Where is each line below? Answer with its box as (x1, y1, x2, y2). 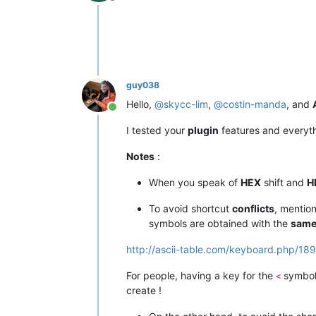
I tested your (126, 123, 188, 136)
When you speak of (149, 176, 241, 188)
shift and (261, 176, 307, 188)
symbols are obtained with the (149, 217, 291, 229)
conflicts (232, 202, 274, 214)
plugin (188, 123, 219, 136)
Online (111, 107, 145, 121)
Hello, (126, 97, 154, 110)
